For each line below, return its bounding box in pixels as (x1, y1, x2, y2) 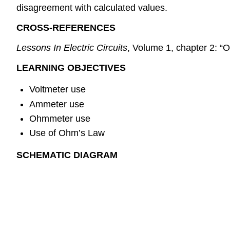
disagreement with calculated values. (16, 3, 167, 13)
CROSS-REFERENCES (16, 22, 116, 33)
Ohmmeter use (29, 113, 90, 124)
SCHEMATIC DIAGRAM (16, 149, 118, 160)
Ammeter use (29, 99, 84, 109)
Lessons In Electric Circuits (16, 42, 127, 53)
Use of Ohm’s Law (29, 128, 105, 139)
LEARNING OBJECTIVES (16, 62, 126, 73)
